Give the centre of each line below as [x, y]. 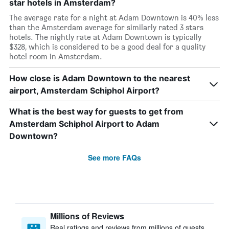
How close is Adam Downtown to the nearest [100, 78]
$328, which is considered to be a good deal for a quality [107, 47]
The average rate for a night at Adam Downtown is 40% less [114, 18]
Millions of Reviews [87, 216]
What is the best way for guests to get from [96, 111]
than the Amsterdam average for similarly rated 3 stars [106, 27]
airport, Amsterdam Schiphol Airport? [84, 90]
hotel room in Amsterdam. [56, 56]
